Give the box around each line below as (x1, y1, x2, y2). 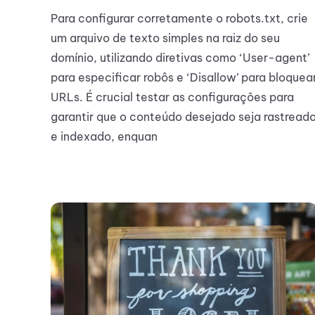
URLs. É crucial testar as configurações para (51, 90, 294, 105)
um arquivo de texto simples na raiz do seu (51, 31, 280, 46)
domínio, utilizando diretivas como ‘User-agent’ (51, 51, 309, 65)
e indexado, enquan (51, 129, 157, 144)
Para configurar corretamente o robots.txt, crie (51, 11, 308, 26)
